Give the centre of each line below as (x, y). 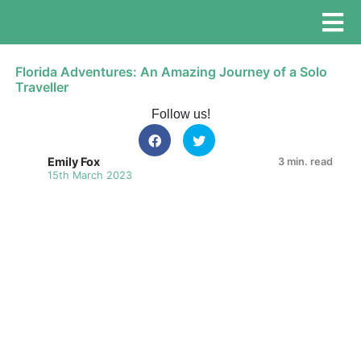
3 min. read (305, 162)
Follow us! (180, 114)
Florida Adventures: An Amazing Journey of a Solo (172, 72)
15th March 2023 (90, 175)
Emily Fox (74, 162)
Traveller (42, 87)
